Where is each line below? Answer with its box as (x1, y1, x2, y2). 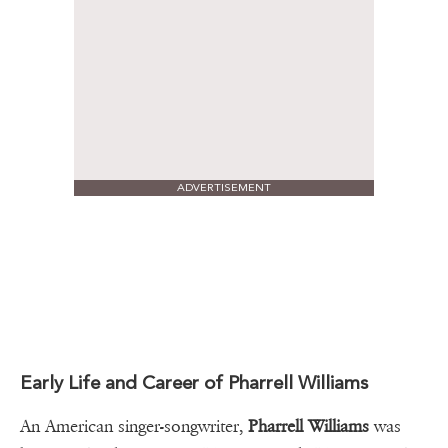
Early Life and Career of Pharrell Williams (20, 371, 368, 395)
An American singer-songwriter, (20, 416, 248, 438)
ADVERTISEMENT (177, 181, 271, 195)
